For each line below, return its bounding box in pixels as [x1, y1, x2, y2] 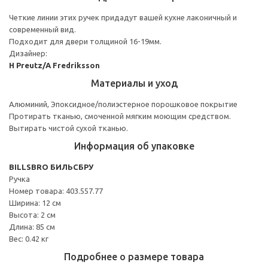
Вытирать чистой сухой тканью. [9, 123, 128, 132]
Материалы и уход [90, 77, 178, 89]
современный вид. [9, 25, 76, 33]
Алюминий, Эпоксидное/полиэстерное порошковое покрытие [9, 99, 237, 108]
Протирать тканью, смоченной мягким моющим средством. [9, 111, 231, 120]
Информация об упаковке [74, 140, 194, 151]
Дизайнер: [9, 48, 47, 57]
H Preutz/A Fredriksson [9, 60, 100, 69]
